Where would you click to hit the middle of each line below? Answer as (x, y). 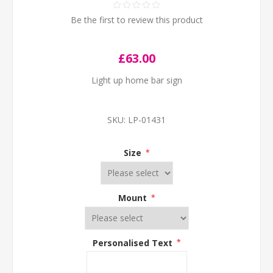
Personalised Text (133, 243)
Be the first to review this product (136, 20)
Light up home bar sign (136, 80)
